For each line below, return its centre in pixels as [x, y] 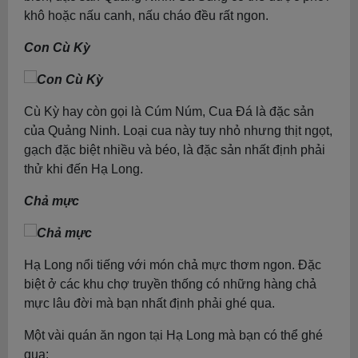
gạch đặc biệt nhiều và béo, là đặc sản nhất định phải [175, 150]
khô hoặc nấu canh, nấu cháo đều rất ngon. [146, 16]
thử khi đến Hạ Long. [84, 169]
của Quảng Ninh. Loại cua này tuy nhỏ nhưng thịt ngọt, [178, 131]
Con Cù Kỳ [57, 48]
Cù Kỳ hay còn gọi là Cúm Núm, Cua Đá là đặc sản [169, 111]
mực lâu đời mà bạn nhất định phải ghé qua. [149, 303]
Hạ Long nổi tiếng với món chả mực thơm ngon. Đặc [173, 265]
